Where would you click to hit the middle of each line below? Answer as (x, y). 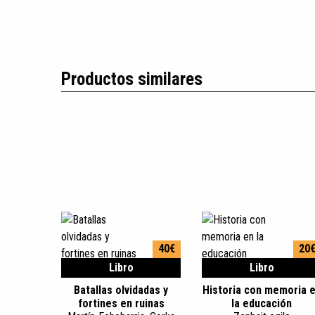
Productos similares (132, 79)
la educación (262, 303)
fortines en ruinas (121, 303)
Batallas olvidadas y (121, 290)
